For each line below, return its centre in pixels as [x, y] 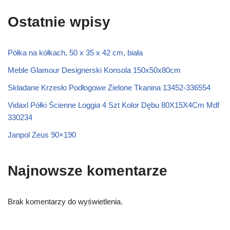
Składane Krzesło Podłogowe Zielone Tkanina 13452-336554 [109, 88]
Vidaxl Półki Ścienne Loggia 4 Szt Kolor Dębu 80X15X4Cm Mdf [113, 105]
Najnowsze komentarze [88, 171]
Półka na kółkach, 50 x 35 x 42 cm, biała [75, 53]
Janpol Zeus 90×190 [42, 135]
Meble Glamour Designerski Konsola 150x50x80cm [94, 70]
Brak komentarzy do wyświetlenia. [65, 202]
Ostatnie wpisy [59, 22]
